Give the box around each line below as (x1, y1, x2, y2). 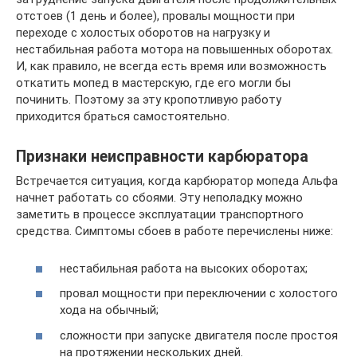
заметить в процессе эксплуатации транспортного (16, 207, 304, 222)
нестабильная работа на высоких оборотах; (60, 261, 308, 276)
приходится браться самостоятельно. (16, 109, 229, 124)
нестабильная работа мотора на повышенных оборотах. (16, 42, 333, 57)
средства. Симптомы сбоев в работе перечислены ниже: (16, 224, 333, 238)
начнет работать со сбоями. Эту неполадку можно (16, 190, 303, 205)
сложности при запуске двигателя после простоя (60, 328, 338, 343)
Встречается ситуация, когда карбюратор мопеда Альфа (16, 174, 338, 188)
